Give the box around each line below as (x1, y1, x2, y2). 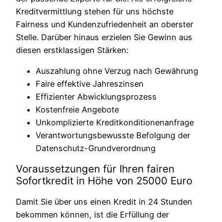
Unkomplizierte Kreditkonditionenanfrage (36, 117, 194, 128)
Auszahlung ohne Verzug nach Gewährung (36, 66, 198, 76)
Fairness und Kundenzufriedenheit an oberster (16, 19, 193, 30)
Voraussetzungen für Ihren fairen (16, 163, 174, 175)
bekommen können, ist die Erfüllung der (16, 210, 169, 220)
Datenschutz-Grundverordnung (36, 143, 156, 154)
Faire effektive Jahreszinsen (36, 79, 144, 89)
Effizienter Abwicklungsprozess (36, 92, 157, 102)
